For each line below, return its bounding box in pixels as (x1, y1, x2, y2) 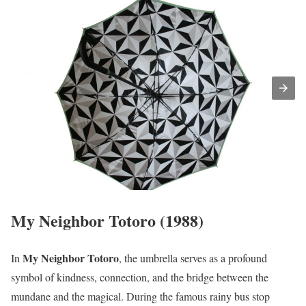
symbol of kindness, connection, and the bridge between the (11, 270, 268, 285)
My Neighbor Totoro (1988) (11, 208, 204, 233)
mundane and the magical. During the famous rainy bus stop (11, 289, 270, 304)
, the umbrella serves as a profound (119, 251, 267, 266)
